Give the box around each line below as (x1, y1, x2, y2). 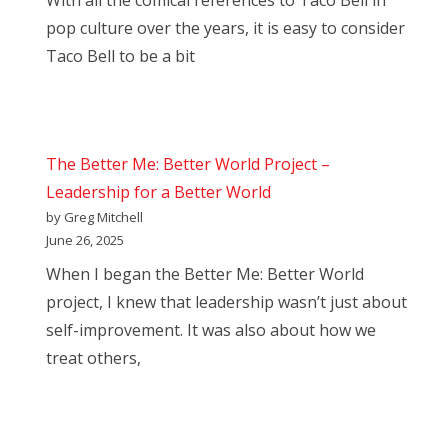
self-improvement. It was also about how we (46, 319, 376, 342)
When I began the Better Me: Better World (46, 263, 364, 286)
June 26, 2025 (46, 231, 124, 250)
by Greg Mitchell (46, 208, 143, 227)
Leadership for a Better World (46, 181, 271, 204)
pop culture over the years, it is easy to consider (46, 17, 405, 40)
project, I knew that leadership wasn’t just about (46, 291, 407, 314)
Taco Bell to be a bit (46, 45, 195, 68)
